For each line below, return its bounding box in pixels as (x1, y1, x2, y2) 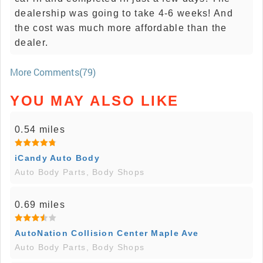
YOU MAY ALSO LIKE (10, 92, 179, 109)
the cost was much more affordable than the (15, 22, 227, 33)
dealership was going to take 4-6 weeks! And (15, 8, 233, 18)
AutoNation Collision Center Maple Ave (15, 228, 199, 238)
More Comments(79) (10, 65, 96, 78)
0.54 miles (15, 124, 65, 134)
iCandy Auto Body (15, 153, 100, 163)
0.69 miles (15, 199, 65, 210)
